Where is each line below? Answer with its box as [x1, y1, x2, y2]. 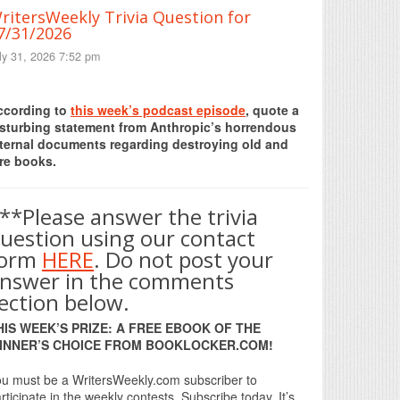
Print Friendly [120, 87, 177, 99]
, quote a [246, 100, 299, 119]
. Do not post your [94, 244, 273, 274]
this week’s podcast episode [71, 100, 246, 119]
